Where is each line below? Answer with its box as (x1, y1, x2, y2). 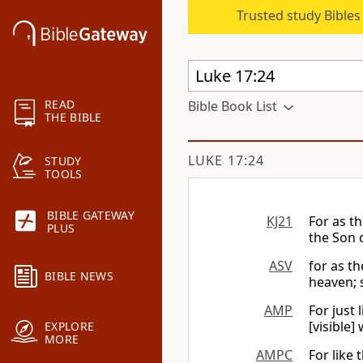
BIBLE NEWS (45, 268, 113, 284)
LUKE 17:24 (188, 152, 264, 169)
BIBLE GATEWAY (47, 207, 135, 224)
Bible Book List (188, 97, 277, 115)
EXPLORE (45, 318, 95, 335)
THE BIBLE (45, 109, 102, 126)
